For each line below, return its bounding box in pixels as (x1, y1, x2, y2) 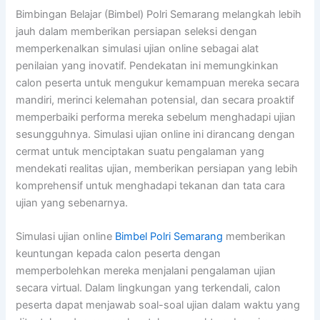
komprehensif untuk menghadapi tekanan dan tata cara (16, 179, 286, 192)
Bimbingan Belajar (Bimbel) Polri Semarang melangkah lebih (16, 7, 302, 21)
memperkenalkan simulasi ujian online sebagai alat (16, 41, 259, 55)
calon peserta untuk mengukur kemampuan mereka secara (16, 76, 300, 89)
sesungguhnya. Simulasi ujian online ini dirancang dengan (16, 127, 296, 141)
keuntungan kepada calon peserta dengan (16, 247, 221, 261)
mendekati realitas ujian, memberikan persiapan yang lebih (16, 161, 299, 175)
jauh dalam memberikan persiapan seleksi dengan (16, 24, 258, 38)
